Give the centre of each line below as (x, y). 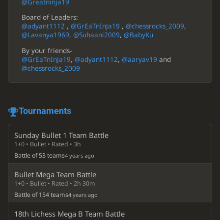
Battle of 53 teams (40, 156)
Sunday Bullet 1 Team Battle (62, 135)
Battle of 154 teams (41, 195)
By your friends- (46, 50)
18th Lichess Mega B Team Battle (70, 213)
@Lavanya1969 (45, 35)
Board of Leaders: (50, 17)
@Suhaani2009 (96, 35)
